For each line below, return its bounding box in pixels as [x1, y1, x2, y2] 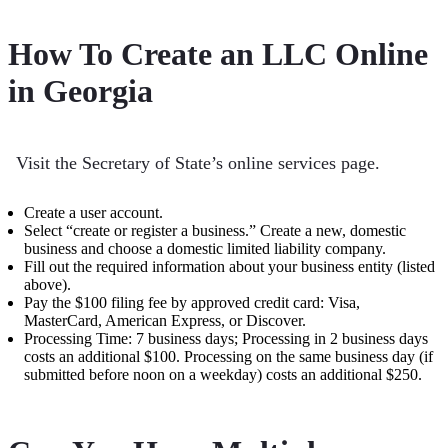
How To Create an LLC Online [8, 36, 428, 73]
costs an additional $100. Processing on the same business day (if [24, 347, 433, 365]
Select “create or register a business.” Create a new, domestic [24, 221, 406, 239]
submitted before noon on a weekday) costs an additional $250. [24, 365, 422, 383]
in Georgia [8, 73, 153, 110]
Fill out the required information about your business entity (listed [24, 257, 435, 275]
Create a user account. [24, 203, 163, 221]
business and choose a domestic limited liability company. [24, 239, 386, 257]
